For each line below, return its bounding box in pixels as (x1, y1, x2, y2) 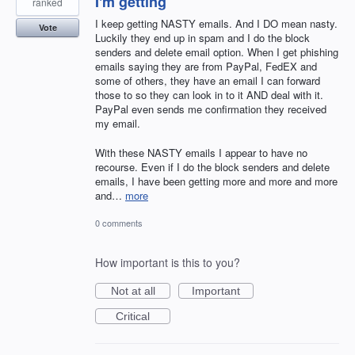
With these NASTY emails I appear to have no (95, 144, 307, 160)
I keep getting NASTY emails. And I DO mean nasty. (95, 16, 338, 32)
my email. (95, 116, 140, 132)
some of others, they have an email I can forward (95, 73, 320, 89)
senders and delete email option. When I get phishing (95, 44, 338, 60)
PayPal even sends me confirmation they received (95, 101, 326, 117)
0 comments (95, 216, 143, 229)
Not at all (110, 284, 155, 297)
